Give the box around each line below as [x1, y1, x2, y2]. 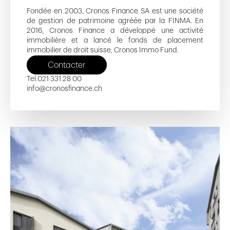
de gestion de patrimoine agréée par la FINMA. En [27, 17, 203, 25]
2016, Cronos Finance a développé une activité [27, 27, 203, 34]
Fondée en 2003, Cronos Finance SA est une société [27, 8, 203, 15]
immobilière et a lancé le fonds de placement [27, 37, 203, 44]
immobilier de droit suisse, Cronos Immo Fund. [27, 47, 179, 54]
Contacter [48, 61, 86, 69]
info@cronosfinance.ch [27, 85, 102, 93]
